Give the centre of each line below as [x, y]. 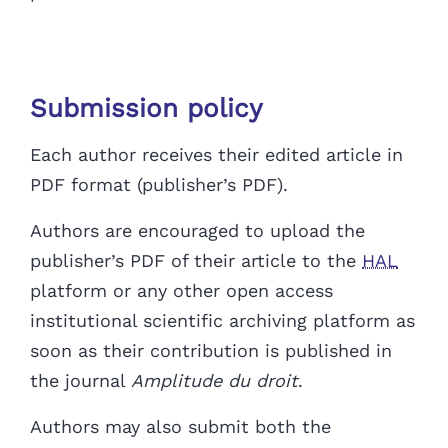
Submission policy [146, 108]
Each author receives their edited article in [216, 155]
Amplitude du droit [214, 381]
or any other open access [223, 291]
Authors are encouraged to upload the [197, 231]
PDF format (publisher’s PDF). [159, 185]
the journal [80, 381]
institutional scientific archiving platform [213, 321]
